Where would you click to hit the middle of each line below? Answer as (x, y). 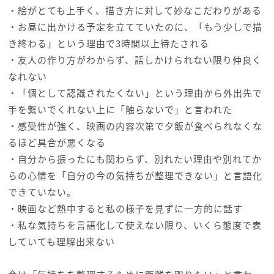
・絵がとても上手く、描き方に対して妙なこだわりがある (135, 10)
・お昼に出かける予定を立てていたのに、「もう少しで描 (135, 27)
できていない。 (42, 192)
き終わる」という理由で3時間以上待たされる (108, 43)
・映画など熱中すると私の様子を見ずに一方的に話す (125, 209)
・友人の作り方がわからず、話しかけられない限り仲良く (135, 60)
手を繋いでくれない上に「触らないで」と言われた (120, 109)
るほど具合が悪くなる (57, 143)
